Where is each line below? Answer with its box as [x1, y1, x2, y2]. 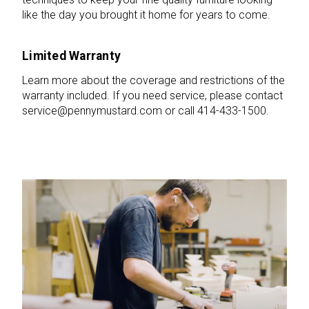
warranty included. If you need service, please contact [22, 88, 283, 102]
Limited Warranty [22, 49, 121, 63]
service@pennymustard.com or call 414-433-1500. [22, 103, 269, 117]
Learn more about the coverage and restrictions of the [22, 73, 285, 87]
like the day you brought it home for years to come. [22, 8, 270, 21]
